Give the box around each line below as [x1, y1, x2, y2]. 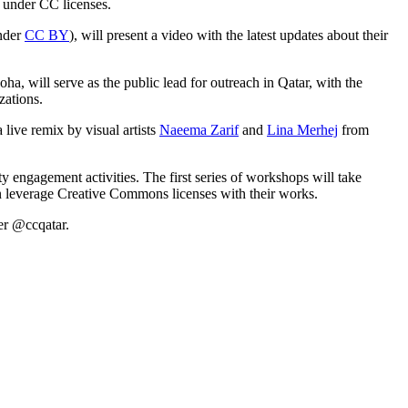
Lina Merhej [267, 121, 338, 138]
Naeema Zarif [159, 121, 239, 138]
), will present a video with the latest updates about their [69, 26, 388, 43]
